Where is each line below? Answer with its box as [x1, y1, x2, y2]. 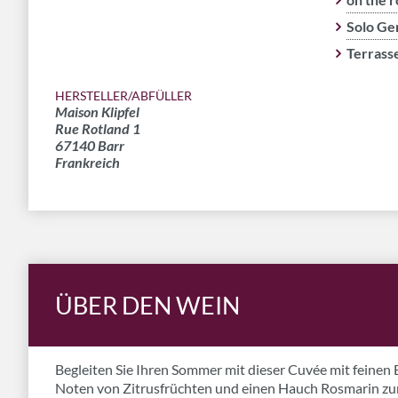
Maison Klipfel [55, 103, 139, 120]
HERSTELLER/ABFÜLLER [55, 88, 192, 103]
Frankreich [55, 154, 120, 171]
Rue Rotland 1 [55, 120, 140, 137]
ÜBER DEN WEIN [55, 291, 240, 320]
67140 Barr [55, 137, 124, 154]
